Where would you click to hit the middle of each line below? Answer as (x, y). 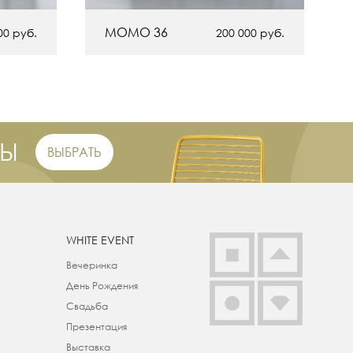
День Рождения (102, 286)
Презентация (96, 327)
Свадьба (87, 307)
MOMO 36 (136, 33)
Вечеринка (91, 266)
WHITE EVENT (100, 240)
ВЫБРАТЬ (74, 152)
